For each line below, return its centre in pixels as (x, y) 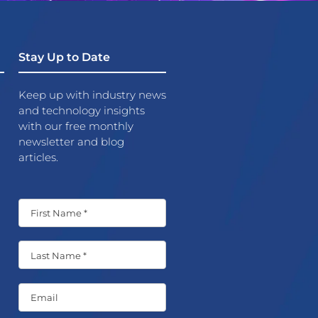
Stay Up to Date (64, 57)
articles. (38, 158)
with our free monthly (76, 126)
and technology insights (81, 111)
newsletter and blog (71, 142)
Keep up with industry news (92, 95)
